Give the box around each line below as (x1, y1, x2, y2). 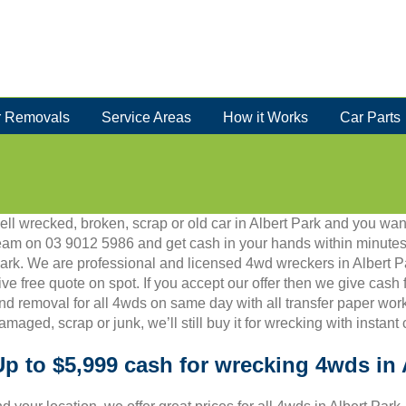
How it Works (222, 109, 308, 125)
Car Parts (339, 109, 401, 125)
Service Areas (101, 109, 191, 125)
